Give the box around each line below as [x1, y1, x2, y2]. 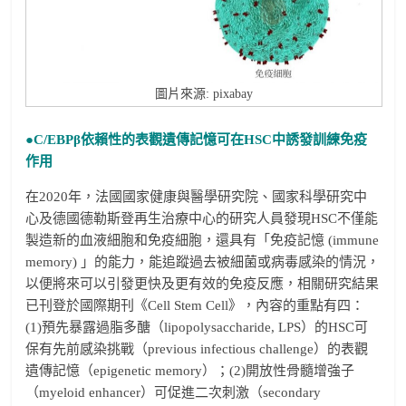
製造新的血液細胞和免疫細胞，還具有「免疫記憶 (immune [25, 232, 380, 247]
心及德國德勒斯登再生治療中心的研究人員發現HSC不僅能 [25, 210, 379, 226]
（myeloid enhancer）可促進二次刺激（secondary [25, 384, 322, 400]
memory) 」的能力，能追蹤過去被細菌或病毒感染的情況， [25, 254, 381, 269]
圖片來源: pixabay [154, 86, 253, 101]
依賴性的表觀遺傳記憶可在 [81, 131, 245, 147]
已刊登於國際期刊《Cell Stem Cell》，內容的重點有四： [25, 297, 365, 313]
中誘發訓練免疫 [272, 131, 368, 147]
